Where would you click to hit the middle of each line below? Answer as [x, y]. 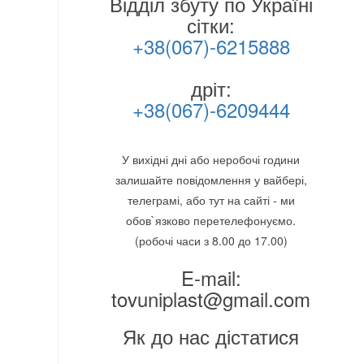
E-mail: [211, 278]
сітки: [211, 25]
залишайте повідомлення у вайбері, [211, 180]
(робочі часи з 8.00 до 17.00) [211, 241]
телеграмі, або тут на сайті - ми [211, 200]
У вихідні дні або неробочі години [211, 160]
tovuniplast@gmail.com [211, 299]
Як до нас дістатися [211, 336]
